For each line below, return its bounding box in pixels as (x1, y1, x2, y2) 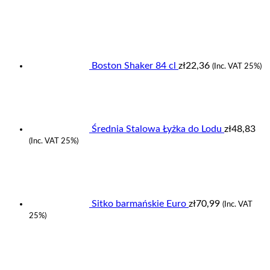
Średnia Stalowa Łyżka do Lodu (92, 124, 222, 134)
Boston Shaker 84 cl (92, 60, 176, 71)
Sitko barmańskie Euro (92, 198, 186, 209)
